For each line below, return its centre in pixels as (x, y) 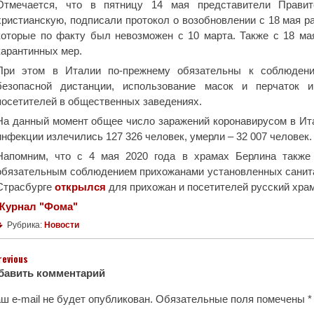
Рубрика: (25, 225)
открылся (80, 187)
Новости (62, 225)
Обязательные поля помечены (230, 299)
